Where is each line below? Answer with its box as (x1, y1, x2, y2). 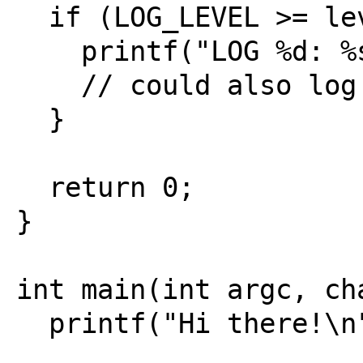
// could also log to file (15, 69, 81, 101)
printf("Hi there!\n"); (15, 307, 49, 340)
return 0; (15, 171, 49, 203)
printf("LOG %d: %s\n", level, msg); (15, 35, 81, 67)
